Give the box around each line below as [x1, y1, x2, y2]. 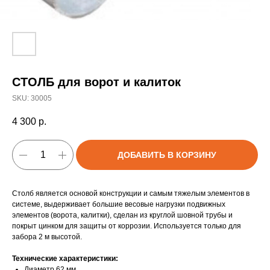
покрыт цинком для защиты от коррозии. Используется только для [12, 222, 241, 231]
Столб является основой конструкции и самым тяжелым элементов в [12, 189, 250, 198]
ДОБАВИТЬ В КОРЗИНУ [118, 150, 216, 160]
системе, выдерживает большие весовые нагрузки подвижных [12, 200, 225, 209]
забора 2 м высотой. [12, 233, 82, 242]
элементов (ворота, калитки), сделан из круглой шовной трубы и [12, 211, 233, 220]
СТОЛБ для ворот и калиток [12, 75, 181, 89]
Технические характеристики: [12, 254, 118, 263]
